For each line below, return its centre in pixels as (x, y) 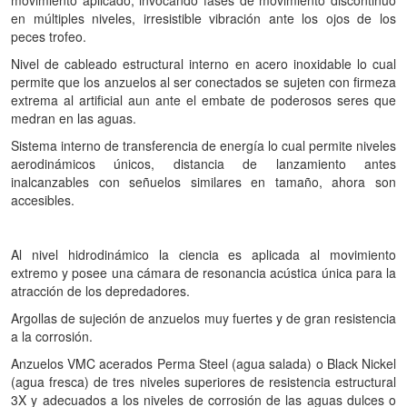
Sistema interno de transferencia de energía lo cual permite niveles (203, 145)
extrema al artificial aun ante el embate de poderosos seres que (203, 100)
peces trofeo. (49, 36)
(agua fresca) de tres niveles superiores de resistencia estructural (203, 382)
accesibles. (43, 200)
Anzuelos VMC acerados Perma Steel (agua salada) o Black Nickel (203, 363)
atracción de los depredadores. (106, 291)
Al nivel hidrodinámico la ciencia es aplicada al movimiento (203, 254)
